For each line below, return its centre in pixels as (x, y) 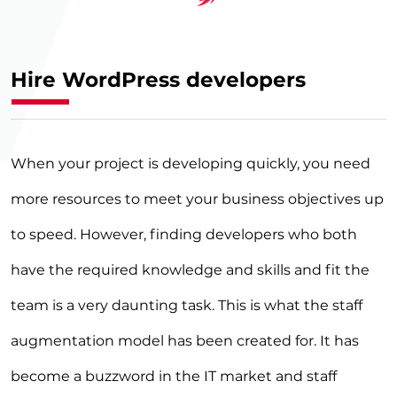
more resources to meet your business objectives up (197, 199)
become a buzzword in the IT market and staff (174, 377)
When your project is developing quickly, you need (191, 164)
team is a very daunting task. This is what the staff (187, 306)
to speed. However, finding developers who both (184, 235)
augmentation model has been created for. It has (185, 341)
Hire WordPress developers (158, 80)
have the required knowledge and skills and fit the (190, 270)
